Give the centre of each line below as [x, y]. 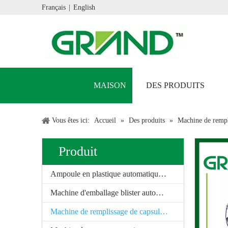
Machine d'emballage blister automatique [160, 193]
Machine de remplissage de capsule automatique [164, 212]
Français [54, 8]
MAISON [110, 85]
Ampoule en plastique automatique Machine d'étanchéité [162, 174]
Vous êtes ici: [71, 121]
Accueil [105, 121]
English [84, 8]
